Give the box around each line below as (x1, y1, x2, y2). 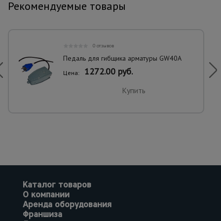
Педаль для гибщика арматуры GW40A (63, 54, 182, 63)
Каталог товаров (23, 180, 91, 189)
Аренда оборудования (23, 199, 111, 209)
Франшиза (23, 209, 62, 219)
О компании (23, 189, 70, 199)
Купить (121, 85, 146, 96)
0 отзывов (93, 42, 114, 49)
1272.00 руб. (84, 66, 133, 77)
